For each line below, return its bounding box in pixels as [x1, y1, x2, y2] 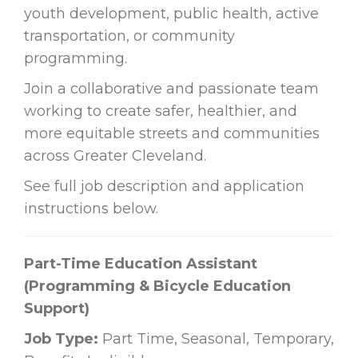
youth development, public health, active [24, 5, 319, 23]
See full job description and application [24, 177, 304, 196]
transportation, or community [24, 27, 235, 46]
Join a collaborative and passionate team [24, 80, 319, 98]
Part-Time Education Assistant [24, 255, 257, 273]
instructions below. [24, 200, 158, 218]
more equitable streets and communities [24, 125, 320, 143]
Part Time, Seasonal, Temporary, [102, 330, 334, 348]
